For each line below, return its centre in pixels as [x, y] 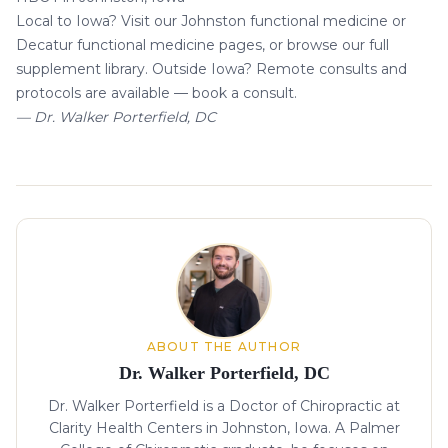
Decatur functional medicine [115, 45]
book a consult [243, 93]
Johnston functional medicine [284, 21]
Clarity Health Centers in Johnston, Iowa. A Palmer [224, 428]
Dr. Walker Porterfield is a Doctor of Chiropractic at [224, 406]
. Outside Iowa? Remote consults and [276, 69]
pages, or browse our [292, 45]
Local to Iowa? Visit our [98, 21]
